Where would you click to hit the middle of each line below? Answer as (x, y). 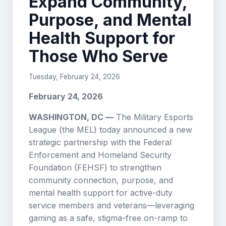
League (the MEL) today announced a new (110, 130)
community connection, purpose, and (101, 180)
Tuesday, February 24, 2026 (74, 77)
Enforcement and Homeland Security (100, 155)
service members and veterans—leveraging (111, 205)
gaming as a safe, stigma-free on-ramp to (108, 218)
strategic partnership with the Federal (100, 142)
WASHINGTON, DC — (71, 117)
